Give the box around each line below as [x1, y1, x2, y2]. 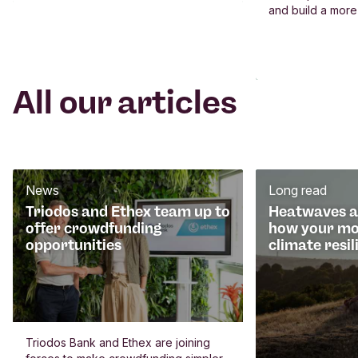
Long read [268, 181, 327, 198]
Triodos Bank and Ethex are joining [26, 336, 210, 350]
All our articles [13, 82, 237, 121]
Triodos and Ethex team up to [26, 202, 230, 221]
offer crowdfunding [26, 219, 161, 237]
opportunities [26, 236, 121, 254]
